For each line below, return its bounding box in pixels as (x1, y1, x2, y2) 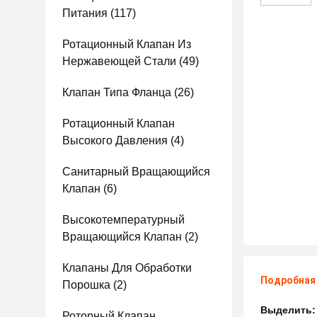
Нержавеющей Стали (62, 55, 176, 67)
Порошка (62, 279, 110, 291)
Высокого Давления (62, 134, 168, 146)
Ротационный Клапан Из (62, 38, 191, 50)
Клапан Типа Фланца (62, 86, 171, 98)
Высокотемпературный (62, 214, 185, 226)
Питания (62, 7, 108, 19)
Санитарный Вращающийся (62, 166, 210, 178)
